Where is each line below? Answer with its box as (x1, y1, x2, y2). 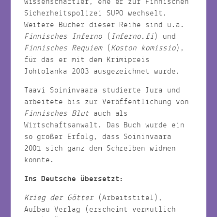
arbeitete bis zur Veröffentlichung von (24, 94, 189, 109)
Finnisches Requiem (24, 41, 107, 55)
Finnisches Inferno (24, 29, 102, 44)
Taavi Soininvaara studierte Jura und (24, 83, 180, 97)
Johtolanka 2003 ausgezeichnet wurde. (24, 64, 180, 78)
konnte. (24, 153, 55, 167)
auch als (89, 106, 128, 121)
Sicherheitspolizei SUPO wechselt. (24, 6, 167, 20)
